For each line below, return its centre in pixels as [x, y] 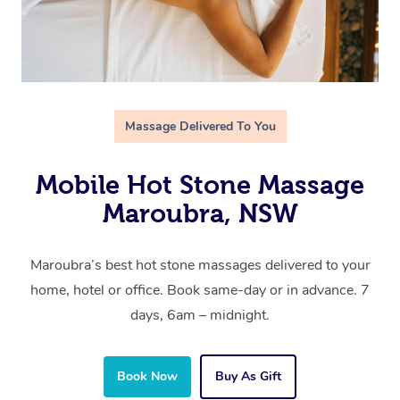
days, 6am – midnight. [200, 316]
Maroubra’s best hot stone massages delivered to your [200, 266]
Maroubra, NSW [200, 214]
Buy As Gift [248, 377]
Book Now [147, 377]
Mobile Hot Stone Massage [200, 185]
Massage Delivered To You [200, 127]
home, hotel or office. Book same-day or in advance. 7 [200, 291]
